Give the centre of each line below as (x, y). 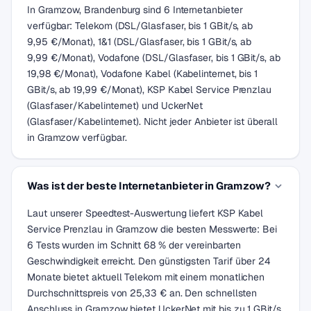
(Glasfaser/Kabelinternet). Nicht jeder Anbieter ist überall (152, 121)
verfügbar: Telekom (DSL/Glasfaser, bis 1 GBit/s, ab (140, 26)
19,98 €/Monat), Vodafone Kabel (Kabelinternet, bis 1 (143, 74)
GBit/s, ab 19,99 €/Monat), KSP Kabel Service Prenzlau (150, 90)
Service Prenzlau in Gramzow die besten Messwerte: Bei (152, 229)
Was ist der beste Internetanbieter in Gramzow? (149, 186)
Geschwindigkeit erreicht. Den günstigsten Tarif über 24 (149, 261)
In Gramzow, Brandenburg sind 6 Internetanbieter (135, 10)
